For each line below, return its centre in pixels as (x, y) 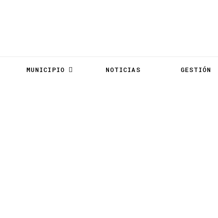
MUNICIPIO (45, 70)
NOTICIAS (123, 70)
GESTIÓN (198, 70)
